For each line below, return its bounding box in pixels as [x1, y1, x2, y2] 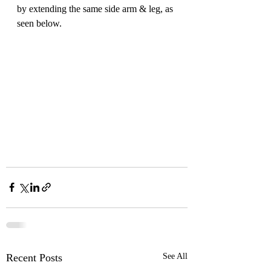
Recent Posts [6, 251, 62, 264]
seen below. [17, 18, 62, 29]
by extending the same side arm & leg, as [17, 4, 175, 15]
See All [163, 251, 188, 261]
